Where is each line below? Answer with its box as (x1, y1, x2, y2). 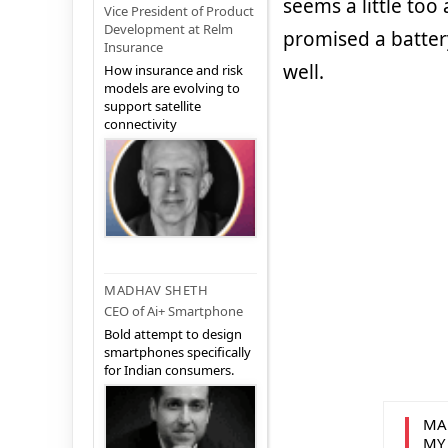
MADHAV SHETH (104, 281, 208, 300)
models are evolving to (104, 79, 240, 98)
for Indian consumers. (104, 361, 234, 380)
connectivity (104, 115, 177, 134)
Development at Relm (104, 20, 233, 39)
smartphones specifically (104, 343, 251, 362)
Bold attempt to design (104, 325, 242, 344)
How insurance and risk (104, 61, 243, 80)
